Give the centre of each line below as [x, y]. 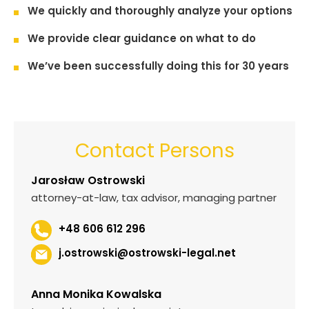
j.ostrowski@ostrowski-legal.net [147, 253]
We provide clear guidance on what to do [142, 38]
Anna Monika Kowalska [96, 294]
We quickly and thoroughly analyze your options [160, 11]
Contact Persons [154, 151]
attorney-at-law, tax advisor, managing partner [154, 198]
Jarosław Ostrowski [88, 180]
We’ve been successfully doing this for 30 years [158, 66]
